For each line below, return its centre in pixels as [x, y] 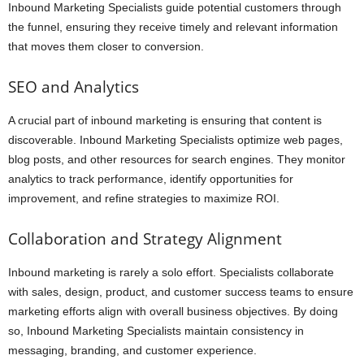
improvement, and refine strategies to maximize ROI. [144, 199]
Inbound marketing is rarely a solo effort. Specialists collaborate [171, 273]
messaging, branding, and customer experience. [132, 351]
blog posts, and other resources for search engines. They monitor [177, 160]
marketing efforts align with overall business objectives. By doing [173, 312]
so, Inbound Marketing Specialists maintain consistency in [156, 331]
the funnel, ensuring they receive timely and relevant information [173, 27]
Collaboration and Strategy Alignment [145, 239]
